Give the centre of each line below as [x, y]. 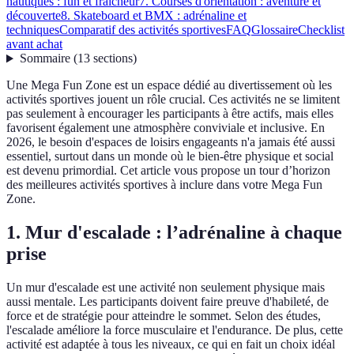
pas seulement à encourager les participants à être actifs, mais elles [170, 114]
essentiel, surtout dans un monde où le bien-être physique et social [170, 156]
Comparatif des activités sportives [143, 30]
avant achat [34, 44]
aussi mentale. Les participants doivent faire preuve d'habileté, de [168, 302]
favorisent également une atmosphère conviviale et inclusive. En [166, 128]
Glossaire [275, 30]
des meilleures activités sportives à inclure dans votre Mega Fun [164, 185]
